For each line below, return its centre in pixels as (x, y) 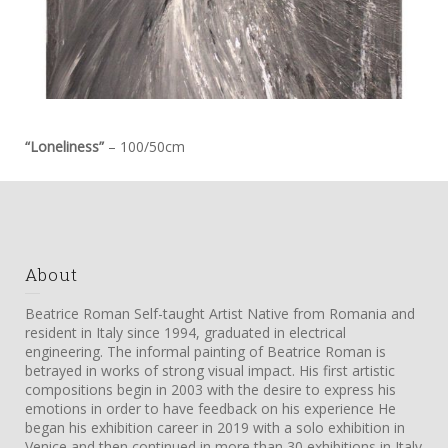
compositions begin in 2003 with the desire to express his (210, 389)
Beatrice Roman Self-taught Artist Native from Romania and (220, 313)
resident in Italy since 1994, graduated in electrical (185, 332)
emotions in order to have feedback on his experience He (210, 408)
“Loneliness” (64, 146)
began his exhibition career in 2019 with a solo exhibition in (215, 427)
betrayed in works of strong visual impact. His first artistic (210, 370)
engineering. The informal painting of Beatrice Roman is (205, 351)
